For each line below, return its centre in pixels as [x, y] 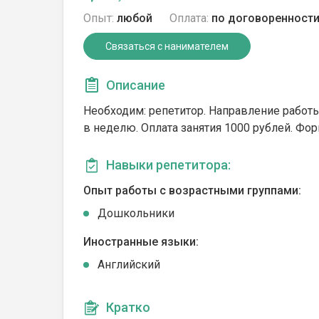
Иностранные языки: [141, 242]
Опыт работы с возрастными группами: [192, 190]
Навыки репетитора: [168, 165]
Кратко [128, 307]
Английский [129, 265]
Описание [136, 85]
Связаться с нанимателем [167, 46]
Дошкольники [136, 213]
